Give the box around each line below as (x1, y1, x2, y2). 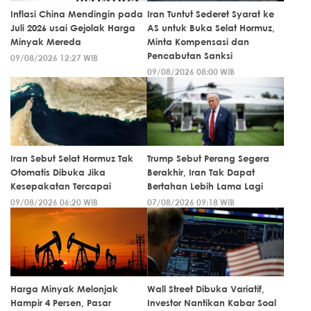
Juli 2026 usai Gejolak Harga (10, 22, 135, 34)
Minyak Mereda (10, 36, 81, 48)
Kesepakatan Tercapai (10, 180, 111, 192)
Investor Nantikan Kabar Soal (147, 297, 276, 309)
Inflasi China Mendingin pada (10, 8, 143, 20)
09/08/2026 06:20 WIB (10, 196, 98, 208)
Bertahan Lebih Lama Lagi (147, 180, 263, 192)
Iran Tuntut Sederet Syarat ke (147, 8, 274, 20)
